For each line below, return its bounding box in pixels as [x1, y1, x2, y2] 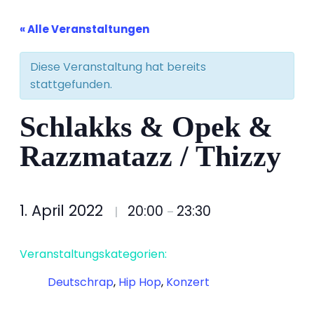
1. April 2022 [20, 200, 107, 221]
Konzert [166, 274, 210, 291]
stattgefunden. [30, 76, 112, 93]
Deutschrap [48, 274, 114, 291]
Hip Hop [118, 274, 161, 291]
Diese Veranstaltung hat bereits [30, 59, 206, 76]
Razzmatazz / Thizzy [20, 140, 281, 173]
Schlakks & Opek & [20, 111, 273, 144]
